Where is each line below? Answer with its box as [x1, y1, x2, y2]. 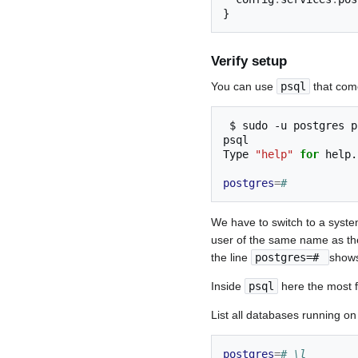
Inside [211, 279, 245, 292]
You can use [211, 79, 276, 93]
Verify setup [211, 53, 287, 69]
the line [211, 250, 251, 264]
